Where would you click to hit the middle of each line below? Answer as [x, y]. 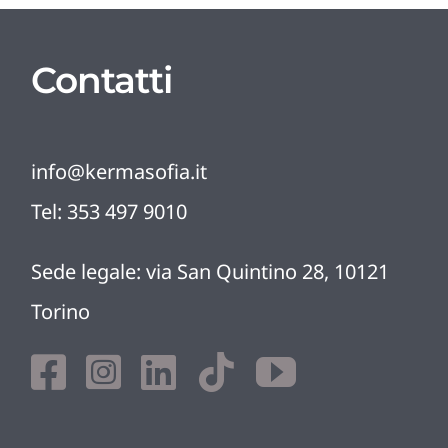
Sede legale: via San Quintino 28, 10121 [210, 272]
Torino [61, 312]
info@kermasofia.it [119, 172]
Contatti [101, 80]
